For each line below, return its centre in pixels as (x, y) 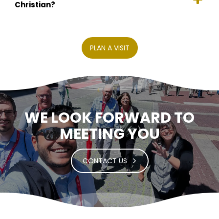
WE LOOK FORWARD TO (109, 118)
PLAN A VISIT (109, 48)
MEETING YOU (109, 134)
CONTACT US (105, 161)
